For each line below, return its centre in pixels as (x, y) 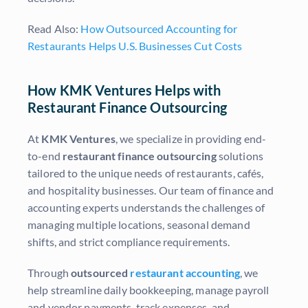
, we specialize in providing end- (191, 139)
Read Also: (54, 29)
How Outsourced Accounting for (159, 29)
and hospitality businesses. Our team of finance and (151, 190)
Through (49, 273)
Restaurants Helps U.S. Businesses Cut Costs (136, 46)
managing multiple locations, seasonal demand (139, 225)
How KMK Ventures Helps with (124, 90)
